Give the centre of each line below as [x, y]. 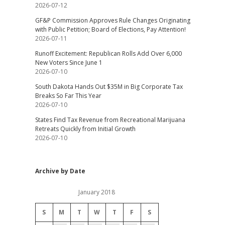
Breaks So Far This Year [68, 96]
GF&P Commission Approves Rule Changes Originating [113, 20]
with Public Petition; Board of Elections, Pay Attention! [110, 29]
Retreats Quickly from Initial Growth [85, 129]
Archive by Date [60, 171]
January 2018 [97, 192]
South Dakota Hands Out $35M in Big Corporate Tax [109, 87]
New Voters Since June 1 [69, 63]
